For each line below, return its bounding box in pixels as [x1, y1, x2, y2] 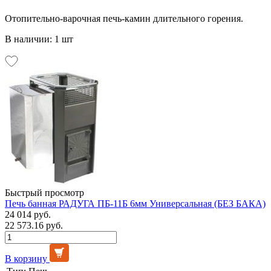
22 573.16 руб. [5, 220, 63, 230]
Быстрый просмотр [5, 187, 84, 198]
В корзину [5, 253, 47, 264]
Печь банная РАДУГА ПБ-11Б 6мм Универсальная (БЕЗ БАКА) [5, 198, 266, 209]
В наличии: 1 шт [5, 33, 73, 44]
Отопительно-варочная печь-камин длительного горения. [5, 13, 243, 24]
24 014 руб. [5, 209, 51, 220]
